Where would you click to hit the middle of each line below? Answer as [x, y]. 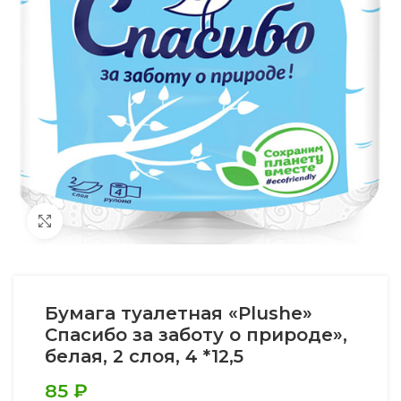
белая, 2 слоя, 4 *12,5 [144, 356]
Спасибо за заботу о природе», [196, 334]
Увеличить [97, 221]
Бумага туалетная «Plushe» [179, 313]
